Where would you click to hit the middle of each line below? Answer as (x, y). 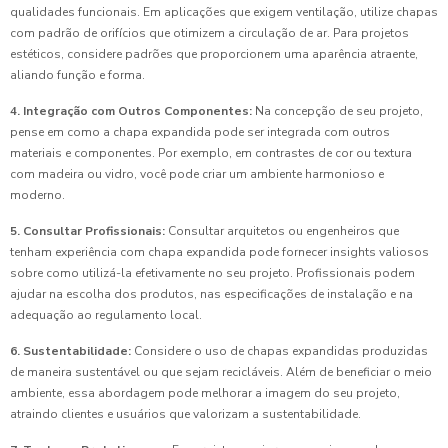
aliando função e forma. (77, 75)
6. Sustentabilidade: (70, 351)
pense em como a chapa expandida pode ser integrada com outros (200, 132)
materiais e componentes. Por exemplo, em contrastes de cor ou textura (211, 153)
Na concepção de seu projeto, (337, 111)
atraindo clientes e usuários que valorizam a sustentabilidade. (185, 414)
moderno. (37, 195)
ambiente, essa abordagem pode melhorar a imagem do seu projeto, (205, 393)
